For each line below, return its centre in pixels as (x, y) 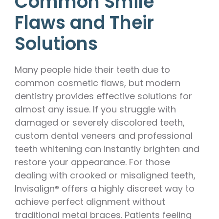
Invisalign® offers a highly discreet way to (105, 189)
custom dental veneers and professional (104, 136)
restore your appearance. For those (92, 162)
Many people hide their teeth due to (92, 70)
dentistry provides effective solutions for (103, 96)
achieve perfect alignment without (90, 202)
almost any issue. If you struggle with (95, 109)
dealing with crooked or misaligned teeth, (105, 175)
